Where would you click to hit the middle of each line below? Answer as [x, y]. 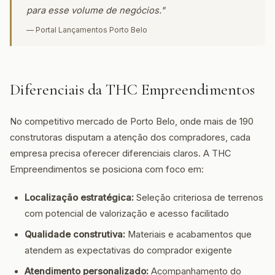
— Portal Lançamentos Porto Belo [87, 30]
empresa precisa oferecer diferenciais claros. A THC [121, 153]
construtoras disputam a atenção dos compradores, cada [130, 137]
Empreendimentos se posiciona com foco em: [107, 169]
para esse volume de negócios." [96, 10]
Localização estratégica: [79, 198]
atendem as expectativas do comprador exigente [128, 250]
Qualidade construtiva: [75, 234]
